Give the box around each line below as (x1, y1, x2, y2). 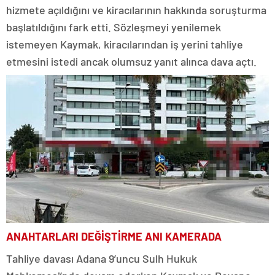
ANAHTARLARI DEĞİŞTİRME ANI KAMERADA (6, 229, 222, 243)
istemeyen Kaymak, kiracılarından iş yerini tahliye (6, 37, 243, 52)
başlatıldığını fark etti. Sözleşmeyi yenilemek (6, 20, 221, 34)
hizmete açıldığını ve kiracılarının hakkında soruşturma (6, 3, 266, 17)
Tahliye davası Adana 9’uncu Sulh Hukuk (6, 251, 197, 265)
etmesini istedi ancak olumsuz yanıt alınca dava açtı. (6, 55, 257, 69)
